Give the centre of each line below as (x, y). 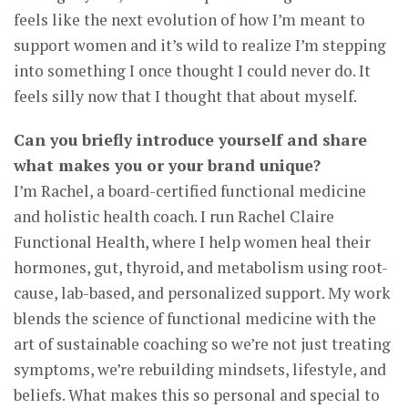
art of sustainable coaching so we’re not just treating (202, 344)
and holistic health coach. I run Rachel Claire (174, 217)
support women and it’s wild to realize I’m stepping (200, 46)
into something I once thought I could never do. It (192, 71)
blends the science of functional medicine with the (195, 319)
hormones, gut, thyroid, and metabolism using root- (201, 268)
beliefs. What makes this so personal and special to (197, 395)
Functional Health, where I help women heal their (192, 242)
